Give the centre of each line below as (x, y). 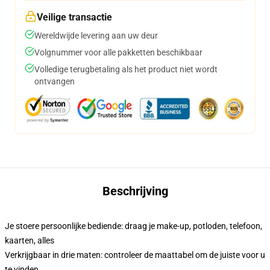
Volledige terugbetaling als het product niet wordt (126, 70)
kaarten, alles (30, 241)
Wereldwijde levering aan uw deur (96, 36)
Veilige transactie (74, 17)
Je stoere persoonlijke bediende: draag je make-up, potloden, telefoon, (133, 226)
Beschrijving (135, 191)
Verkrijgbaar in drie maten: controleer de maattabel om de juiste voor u (135, 255)
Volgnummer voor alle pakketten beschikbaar (118, 53)
